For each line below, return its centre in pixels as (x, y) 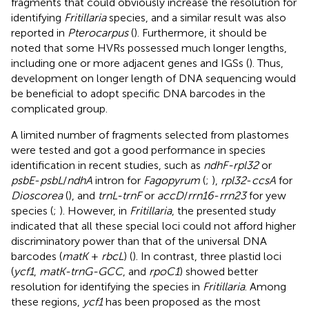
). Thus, (266, 63)
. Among (266, 286)
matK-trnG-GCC (81, 271)
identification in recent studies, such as (107, 165)
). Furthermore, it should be (200, 32)
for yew (266, 195)
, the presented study (224, 210)
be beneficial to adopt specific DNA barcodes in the (138, 93)
